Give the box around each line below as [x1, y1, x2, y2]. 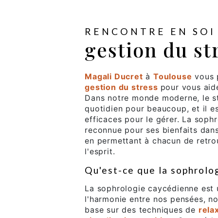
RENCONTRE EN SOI [85, 26, 216, 37]
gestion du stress [85, 82, 161, 92]
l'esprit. [85, 146, 115, 157]
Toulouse [153, 72, 192, 82]
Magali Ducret [85, 72, 143, 82]
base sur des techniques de [85, 205, 199, 215]
